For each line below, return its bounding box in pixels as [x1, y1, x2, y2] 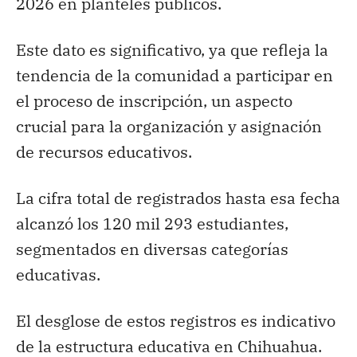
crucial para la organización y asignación [16, 115, 322, 137]
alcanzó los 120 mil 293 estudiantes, [16, 212, 288, 234]
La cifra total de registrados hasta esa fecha [16, 186, 340, 209]
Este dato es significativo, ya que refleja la [16, 38, 328, 61]
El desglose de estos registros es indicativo [16, 309, 335, 331]
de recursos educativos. [16, 140, 192, 163]
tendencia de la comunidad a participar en [16, 64, 333, 86]
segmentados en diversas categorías [16, 237, 288, 260]
